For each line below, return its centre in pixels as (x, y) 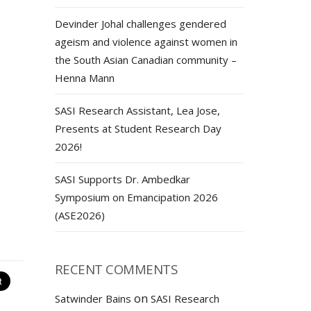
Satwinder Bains (93, 299)
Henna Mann (84, 78)
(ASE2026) (79, 215)
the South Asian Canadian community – (145, 60)
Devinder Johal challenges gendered (140, 24)
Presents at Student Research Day (138, 128)
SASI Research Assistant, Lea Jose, (137, 110)
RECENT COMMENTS (116, 269)
